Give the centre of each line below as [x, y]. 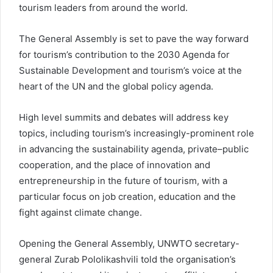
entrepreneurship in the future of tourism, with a [123, 180]
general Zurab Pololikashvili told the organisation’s [127, 259]
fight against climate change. [80, 212]
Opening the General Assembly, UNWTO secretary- [129, 243]
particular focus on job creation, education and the [127, 196]
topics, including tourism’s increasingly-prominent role [136, 133]
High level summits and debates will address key [124, 117]
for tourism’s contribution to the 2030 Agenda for [124, 54]
